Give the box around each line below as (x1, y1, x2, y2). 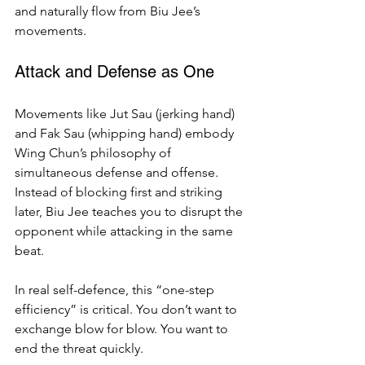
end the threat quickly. (15, 341, 143, 356)
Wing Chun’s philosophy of (15, 145, 174, 161)
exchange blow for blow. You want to (15, 321, 231, 336)
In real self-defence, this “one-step (15, 282, 218, 297)
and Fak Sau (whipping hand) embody (15, 125, 237, 141)
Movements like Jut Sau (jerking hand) (15, 106, 238, 121)
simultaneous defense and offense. (15, 165, 222, 180)
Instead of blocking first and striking (15, 184, 226, 200)
